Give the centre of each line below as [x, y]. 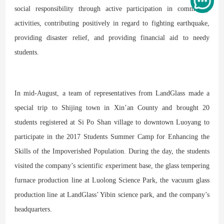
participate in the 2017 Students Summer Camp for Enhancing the [112, 136]
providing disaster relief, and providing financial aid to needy [112, 37]
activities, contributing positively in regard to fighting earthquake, [112, 23]
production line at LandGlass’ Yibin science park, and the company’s [112, 194]
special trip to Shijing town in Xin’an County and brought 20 [112, 107]
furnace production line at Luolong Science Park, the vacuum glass [112, 180]
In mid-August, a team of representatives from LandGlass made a [112, 93]
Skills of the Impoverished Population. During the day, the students [112, 151]
